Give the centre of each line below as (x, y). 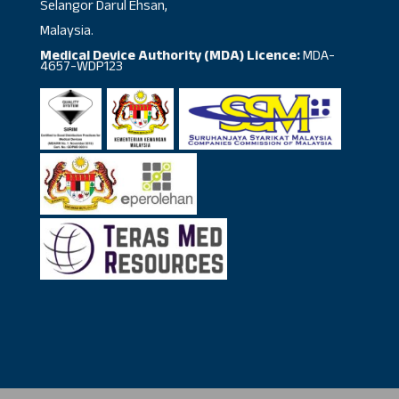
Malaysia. (66, 32)
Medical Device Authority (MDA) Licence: (170, 57)
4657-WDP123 (81, 68)
